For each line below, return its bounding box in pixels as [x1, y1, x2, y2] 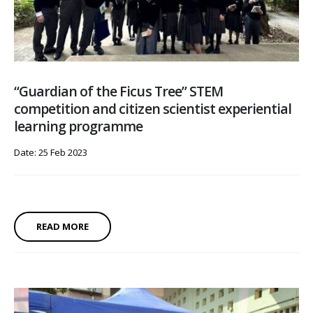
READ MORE [36, 220, 89, 233]
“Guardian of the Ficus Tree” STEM [14, 82, 223, 101]
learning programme [14, 117, 143, 136]
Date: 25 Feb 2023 [14, 146, 87, 159]
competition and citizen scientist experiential [14, 99, 292, 119]
